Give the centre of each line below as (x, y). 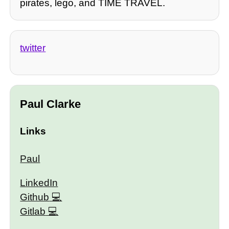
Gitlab (33, 211)
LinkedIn (39, 182)
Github (35, 197)
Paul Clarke (51, 104)
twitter (33, 48)
